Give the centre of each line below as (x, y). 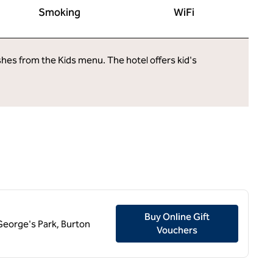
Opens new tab (234, 229)
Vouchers (177, 230)
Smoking (59, 12)
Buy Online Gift (177, 217)
